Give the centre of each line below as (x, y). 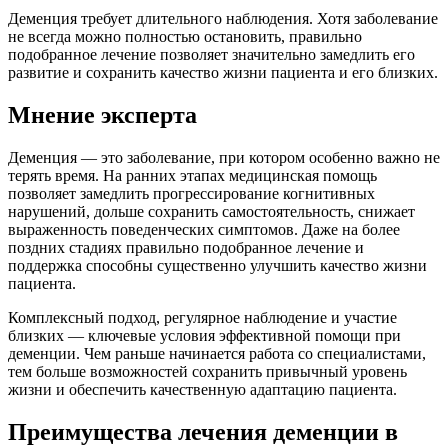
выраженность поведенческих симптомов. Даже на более (204, 229)
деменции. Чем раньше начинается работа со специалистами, (217, 353)
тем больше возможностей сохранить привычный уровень (207, 371)
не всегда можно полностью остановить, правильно (185, 36)
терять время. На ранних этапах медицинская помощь (192, 175)
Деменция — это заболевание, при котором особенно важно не (224, 157)
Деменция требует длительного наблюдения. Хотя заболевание (223, 18)
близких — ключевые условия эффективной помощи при (204, 335)
